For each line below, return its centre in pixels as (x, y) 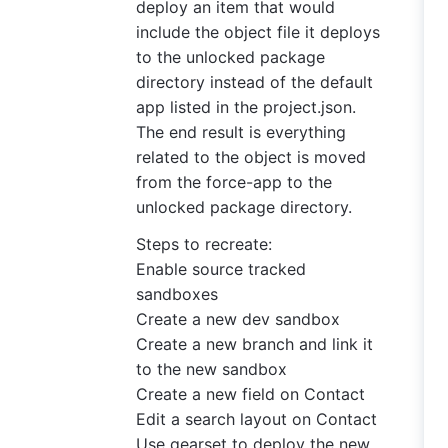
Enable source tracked (221, 269)
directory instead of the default (254, 82)
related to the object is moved (251, 157)
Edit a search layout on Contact (256, 419)
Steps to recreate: (204, 244)
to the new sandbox (211, 369)
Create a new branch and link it (254, 344)
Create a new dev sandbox (238, 319)
